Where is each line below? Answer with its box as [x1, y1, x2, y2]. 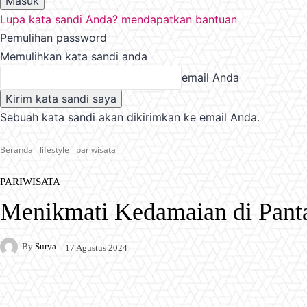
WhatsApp [238, 288, 278, 299]
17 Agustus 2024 [65, 242, 127, 253]
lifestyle [40, 143, 69, 156]
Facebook [28, 288, 65, 299]
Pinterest [159, 288, 194, 299]
